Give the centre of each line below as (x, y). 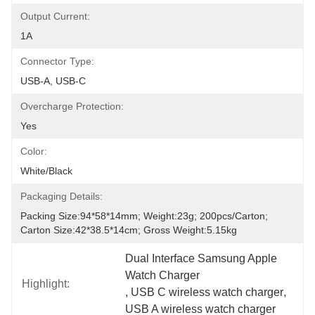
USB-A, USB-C (53, 81)
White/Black (46, 171)
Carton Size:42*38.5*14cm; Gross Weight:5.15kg (129, 230)
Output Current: (55, 16)
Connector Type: (57, 61)
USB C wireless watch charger (207, 292)
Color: (34, 151)
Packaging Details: (62, 196)
